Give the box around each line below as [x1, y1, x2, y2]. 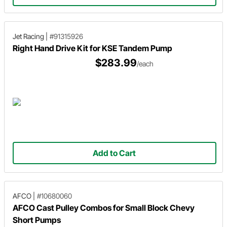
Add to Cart [93, 148, 136, 159]
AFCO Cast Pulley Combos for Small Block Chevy [13, 202, 195, 213]
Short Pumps [13, 214, 61, 225]
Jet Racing [13, 31, 44, 41]
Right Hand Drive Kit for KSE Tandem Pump [13, 43, 172, 53]
